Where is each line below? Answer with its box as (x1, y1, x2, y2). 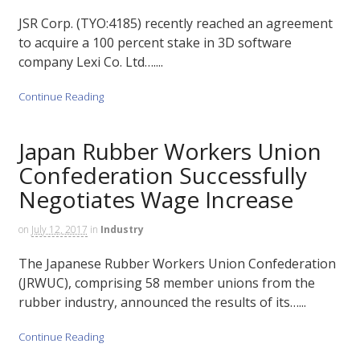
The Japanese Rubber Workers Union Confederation (18, 255, 336, 273)
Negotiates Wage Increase (18, 183, 293, 215)
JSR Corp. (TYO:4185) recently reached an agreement (18, 14, 333, 33)
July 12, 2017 (31, 222, 88, 236)
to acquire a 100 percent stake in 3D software (18, 34, 292, 52)
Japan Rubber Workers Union (18, 135, 321, 166)
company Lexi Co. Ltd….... (18, 53, 163, 72)
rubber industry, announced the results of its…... (18, 293, 306, 312)
